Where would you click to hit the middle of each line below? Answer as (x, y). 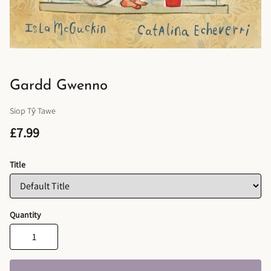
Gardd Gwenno (59, 86)
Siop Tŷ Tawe (33, 111)
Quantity (25, 215)
